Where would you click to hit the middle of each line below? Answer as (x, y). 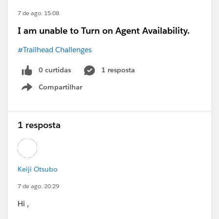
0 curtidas (55, 70)
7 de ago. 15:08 (38, 13)
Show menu (63, 92)
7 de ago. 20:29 (38, 186)
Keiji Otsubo (38, 169)
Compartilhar (60, 87)
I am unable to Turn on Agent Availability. (104, 31)
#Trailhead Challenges (55, 50)
